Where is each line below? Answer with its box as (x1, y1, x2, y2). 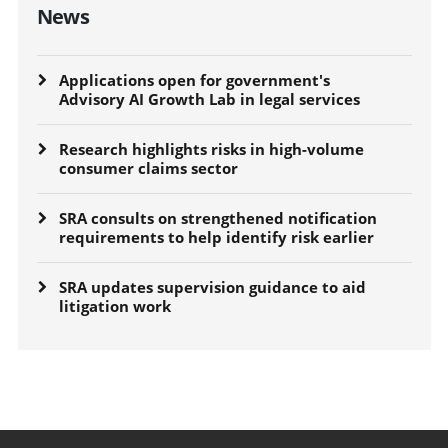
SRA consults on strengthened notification (58, 207, 377, 228)
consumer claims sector (58, 157, 238, 178)
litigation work (58, 295, 171, 316)
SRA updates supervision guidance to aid (58, 276, 366, 297)
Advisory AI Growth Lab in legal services (58, 88, 360, 109)
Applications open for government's (58, 69, 330, 90)
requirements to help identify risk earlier (58, 226, 374, 247)
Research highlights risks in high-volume (58, 138, 364, 159)
